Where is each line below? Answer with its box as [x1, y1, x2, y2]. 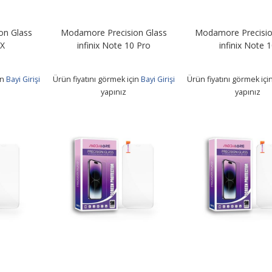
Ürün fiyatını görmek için [52, 73, 141, 84]
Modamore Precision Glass [60, 26, 167, 38]
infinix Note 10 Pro [76, 39, 151, 51]
